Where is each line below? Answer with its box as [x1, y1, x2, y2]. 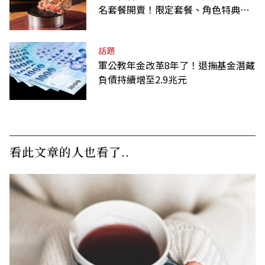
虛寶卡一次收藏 [98, 16, 164, 31]
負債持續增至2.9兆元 [98, 72, 187, 86]
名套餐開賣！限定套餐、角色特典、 [98, 2, 250, 17]
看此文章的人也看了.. [9, 143, 130, 160]
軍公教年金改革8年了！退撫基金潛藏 [98, 57, 255, 72]
